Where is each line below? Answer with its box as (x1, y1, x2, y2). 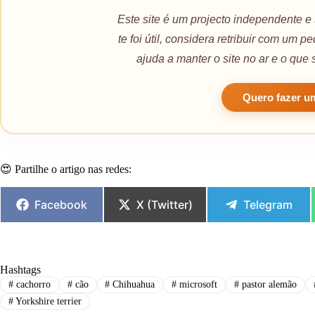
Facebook (34, 197, 88, 212)
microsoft (176, 278, 218, 290)
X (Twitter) (136, 197, 193, 212)
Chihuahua (110, 278, 155, 290)
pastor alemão (239, 278, 297, 290)
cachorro (13, 278, 51, 290)
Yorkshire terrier (13, 296, 82, 307)
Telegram (243, 197, 292, 212)
